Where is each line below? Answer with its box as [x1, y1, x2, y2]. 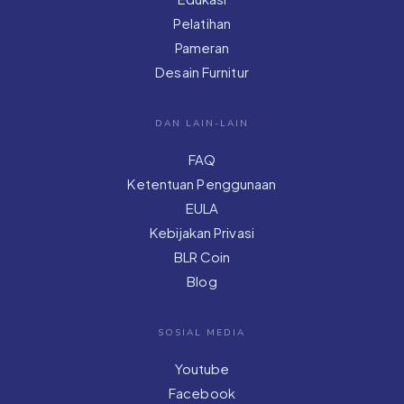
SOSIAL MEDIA [158, 326, 246, 339]
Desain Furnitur [155, 62, 249, 80]
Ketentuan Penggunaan [127, 174, 277, 192]
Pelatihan [173, 14, 231, 32]
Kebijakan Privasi [150, 223, 254, 241]
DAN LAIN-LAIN [154, 116, 249, 130]
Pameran [174, 38, 230, 56]
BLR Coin [173, 247, 231, 265]
